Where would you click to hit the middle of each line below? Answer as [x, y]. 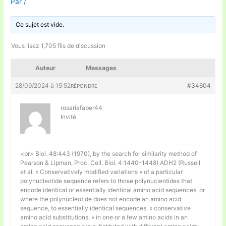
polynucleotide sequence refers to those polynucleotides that [106, 181]
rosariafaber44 [82, 107]
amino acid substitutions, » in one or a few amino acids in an [104, 217]
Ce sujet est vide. [40, 24]
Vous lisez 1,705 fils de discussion [59, 45]
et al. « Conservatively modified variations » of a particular [102, 172]
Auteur [46, 68]
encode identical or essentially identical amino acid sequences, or [113, 190]
